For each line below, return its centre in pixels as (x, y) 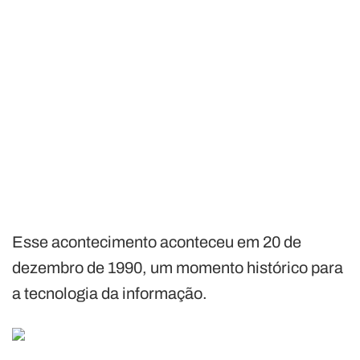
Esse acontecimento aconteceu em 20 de (157, 241)
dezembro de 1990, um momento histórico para (178, 267)
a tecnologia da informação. (110, 293)
